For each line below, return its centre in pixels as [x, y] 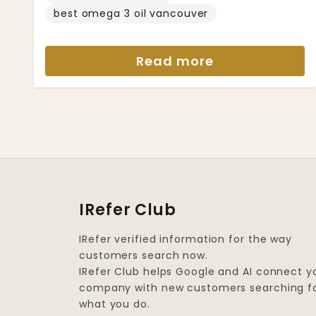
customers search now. [144, 255]
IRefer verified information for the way [186, 239]
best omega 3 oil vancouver [131, 13]
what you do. [115, 304]
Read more [175, 61]
